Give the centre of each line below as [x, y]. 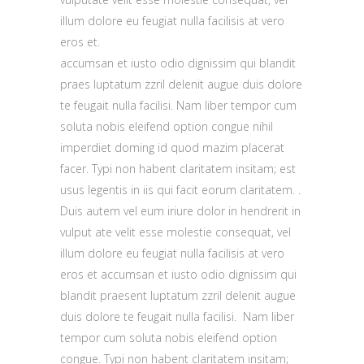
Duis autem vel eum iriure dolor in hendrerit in [180, 211]
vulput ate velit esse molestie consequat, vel [175, 232]
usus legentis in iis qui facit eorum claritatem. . [180, 190]
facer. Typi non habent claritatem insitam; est [178, 169]
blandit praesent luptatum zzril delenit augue [178, 295]
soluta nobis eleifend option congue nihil [167, 126]
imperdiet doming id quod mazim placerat [172, 147]
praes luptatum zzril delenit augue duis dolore [181, 84]
